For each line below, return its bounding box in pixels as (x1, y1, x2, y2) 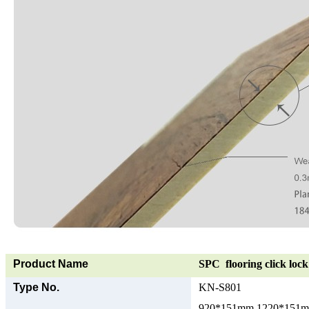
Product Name (13, 257, 88, 270)
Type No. (13, 281, 59, 293)
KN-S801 (199, 281, 241, 293)
